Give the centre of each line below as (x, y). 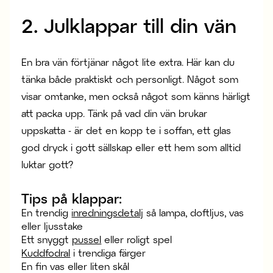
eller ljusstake (52, 226)
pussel (87, 239)
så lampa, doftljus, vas (194, 213)
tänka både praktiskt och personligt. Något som (130, 79)
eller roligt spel (137, 239)
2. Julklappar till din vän (129, 25)
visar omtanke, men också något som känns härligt (136, 96)
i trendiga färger (108, 253)
